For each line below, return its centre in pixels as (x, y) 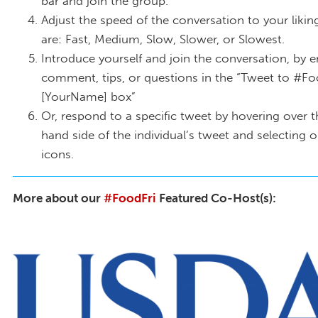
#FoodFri (130, 198)
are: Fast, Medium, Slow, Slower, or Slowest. (163, 39)
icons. (57, 154)
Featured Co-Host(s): (216, 198)
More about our (58, 198)
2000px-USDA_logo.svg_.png (127, 260)
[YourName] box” (88, 97)
